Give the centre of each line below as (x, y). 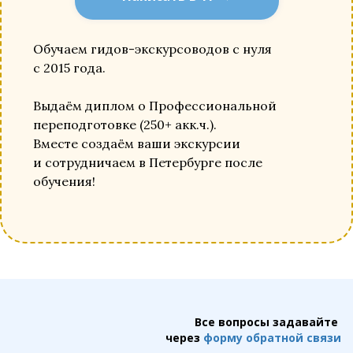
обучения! (64, 181)
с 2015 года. (69, 68)
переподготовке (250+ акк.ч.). (125, 124)
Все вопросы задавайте (268, 322)
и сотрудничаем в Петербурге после (148, 162)
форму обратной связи (272, 338)
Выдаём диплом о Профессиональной (155, 106)
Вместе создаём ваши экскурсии (137, 143)
